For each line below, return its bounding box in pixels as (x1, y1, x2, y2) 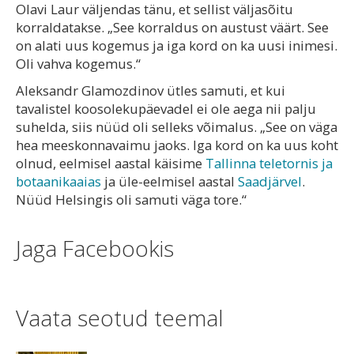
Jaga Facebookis (16, 233, 174, 263)
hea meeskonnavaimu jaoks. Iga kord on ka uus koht (16, 136, 338, 155)
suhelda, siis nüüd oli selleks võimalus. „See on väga (16, 118, 337, 137)
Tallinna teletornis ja (205, 154, 333, 173)
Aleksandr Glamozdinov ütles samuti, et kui (16, 81, 285, 100)
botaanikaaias (16, 172, 101, 191)
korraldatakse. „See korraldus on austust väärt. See (16, 17, 329, 36)
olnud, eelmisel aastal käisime (16, 154, 205, 173)
